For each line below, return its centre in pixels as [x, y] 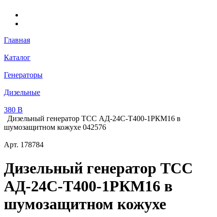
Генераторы [23, 75]
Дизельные [22, 92]
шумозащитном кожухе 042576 [55, 127]
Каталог [17, 57]
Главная [17, 40]
